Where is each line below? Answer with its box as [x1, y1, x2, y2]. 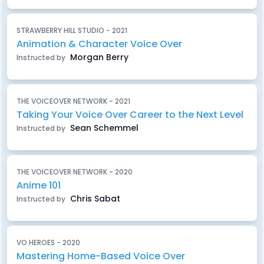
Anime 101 [16, 179, 61, 192]
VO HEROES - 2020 [16, 237, 80, 247]
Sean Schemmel [68, 122, 138, 134]
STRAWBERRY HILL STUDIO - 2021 [16, 25, 127, 35]
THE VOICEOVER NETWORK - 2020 [16, 167, 133, 177]
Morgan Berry [68, 51, 128, 63]
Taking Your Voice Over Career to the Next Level [16, 108, 243, 121]
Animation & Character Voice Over [16, 37, 182, 51]
